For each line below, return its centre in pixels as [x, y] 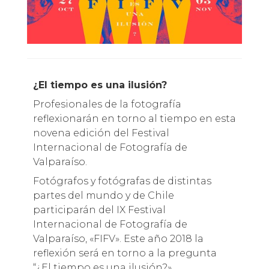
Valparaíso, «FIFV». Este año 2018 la [118, 238]
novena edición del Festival [101, 133]
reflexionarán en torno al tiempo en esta [134, 118]
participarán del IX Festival [99, 210]
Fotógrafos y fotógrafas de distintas [122, 181]
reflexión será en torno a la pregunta [125, 253]
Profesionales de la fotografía [107, 104]
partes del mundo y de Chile [103, 195]
